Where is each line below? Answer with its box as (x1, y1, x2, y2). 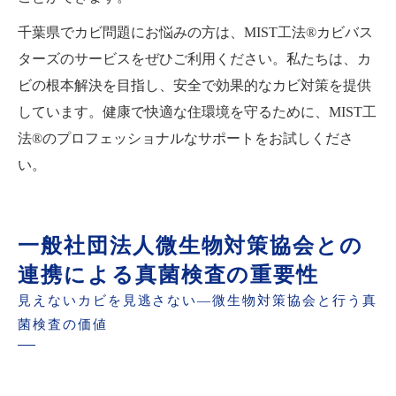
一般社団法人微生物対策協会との (18, 232, 364, 257)
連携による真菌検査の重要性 (18, 262, 320, 286)
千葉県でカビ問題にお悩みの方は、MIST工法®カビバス (18, 24, 373, 40)
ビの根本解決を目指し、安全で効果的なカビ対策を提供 (18, 77, 371, 93)
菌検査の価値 (18, 316, 108, 331)
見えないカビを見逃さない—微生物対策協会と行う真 (18, 293, 377, 308)
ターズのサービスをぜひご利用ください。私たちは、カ (18, 50, 371, 66)
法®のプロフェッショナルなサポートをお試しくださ (18, 130, 354, 146)
